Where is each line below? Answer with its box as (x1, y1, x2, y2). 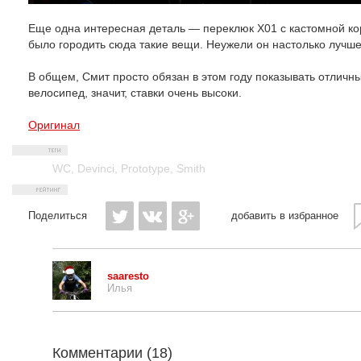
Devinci (77, 162, 114, 175)
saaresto (107, 269, 149, 282)
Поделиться (28, 210, 87, 222)
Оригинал (28, 118, 80, 131)
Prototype (121, 162, 170, 175)
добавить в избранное (231, 210, 338, 222)
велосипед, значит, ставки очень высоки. (28, 86, 242, 99)
